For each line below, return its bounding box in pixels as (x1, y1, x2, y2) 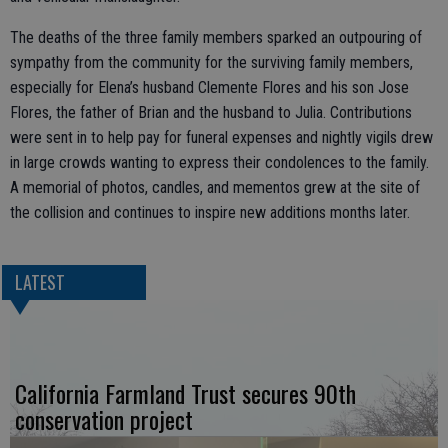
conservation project (15, 401, 193, 438)
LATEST (14, 269, 65, 296)
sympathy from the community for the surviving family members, (10, 53, 413, 73)
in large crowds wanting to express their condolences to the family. (10, 153, 429, 173)
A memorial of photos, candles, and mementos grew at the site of (10, 178, 420, 198)
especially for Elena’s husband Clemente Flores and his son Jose (10, 78, 409, 98)
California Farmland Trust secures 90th (15, 375, 356, 412)
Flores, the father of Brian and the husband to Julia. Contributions (10, 103, 412, 123)
